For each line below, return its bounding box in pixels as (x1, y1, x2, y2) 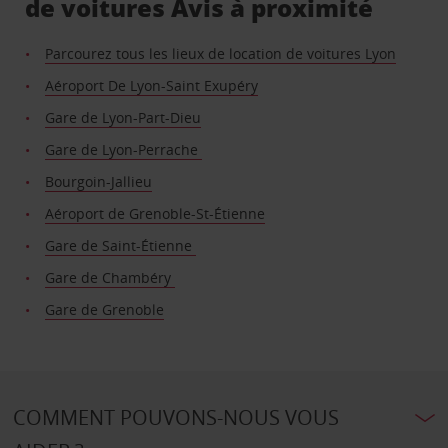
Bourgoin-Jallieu (45, 172, 153, 192)
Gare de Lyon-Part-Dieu (45, 108, 202, 128)
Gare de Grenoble (45, 300, 165, 320)
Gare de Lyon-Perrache (45, 140, 203, 160)
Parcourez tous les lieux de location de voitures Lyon (45, 44, 397, 64)
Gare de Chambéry (45, 268, 176, 288)
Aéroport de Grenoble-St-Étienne (45, 204, 266, 224)
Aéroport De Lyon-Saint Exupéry (45, 76, 259, 96)
